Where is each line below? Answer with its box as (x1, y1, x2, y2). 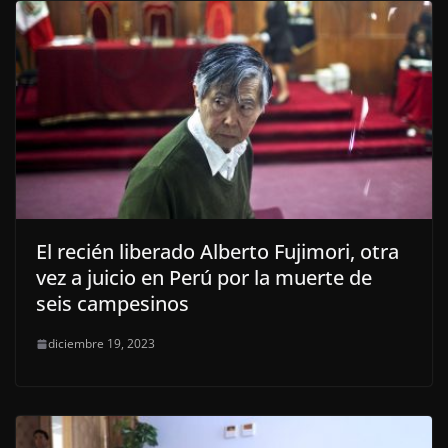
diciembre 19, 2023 (48, 335, 155, 353)
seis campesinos (36, 290, 189, 318)
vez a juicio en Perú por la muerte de (36, 264, 372, 292)
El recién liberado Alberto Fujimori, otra (36, 238, 399, 266)
